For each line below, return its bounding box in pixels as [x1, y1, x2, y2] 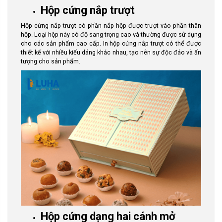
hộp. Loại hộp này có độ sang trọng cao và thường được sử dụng [21, 31, 201, 38]
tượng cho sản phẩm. [21, 57, 80, 65]
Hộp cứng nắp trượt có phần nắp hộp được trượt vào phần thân [21, 22, 201, 29]
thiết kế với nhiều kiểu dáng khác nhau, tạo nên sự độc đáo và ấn [21, 49, 201, 56]
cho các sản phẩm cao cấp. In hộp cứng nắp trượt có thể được [21, 40, 201, 47]
